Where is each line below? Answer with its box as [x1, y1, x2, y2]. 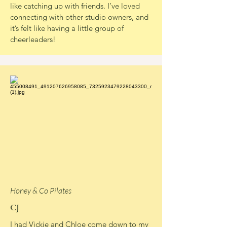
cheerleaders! [10, 34, 56, 44]
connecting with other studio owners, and [10, 12, 148, 22]
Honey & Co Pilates [10, 185, 71, 196]
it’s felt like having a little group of [10, 23, 124, 33]
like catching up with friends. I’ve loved [10, 1, 140, 11]
